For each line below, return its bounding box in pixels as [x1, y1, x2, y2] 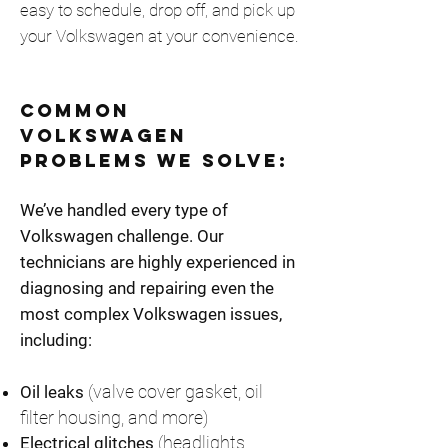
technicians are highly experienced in [20, 252, 295, 272]
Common [20, 99, 130, 122]
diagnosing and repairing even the [20, 278, 274, 298]
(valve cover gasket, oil [84, 381, 263, 402]
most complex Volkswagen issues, [20, 304, 282, 324]
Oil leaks [20, 382, 84, 402]
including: [20, 330, 92, 350]
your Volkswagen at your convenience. [20, 26, 299, 46]
